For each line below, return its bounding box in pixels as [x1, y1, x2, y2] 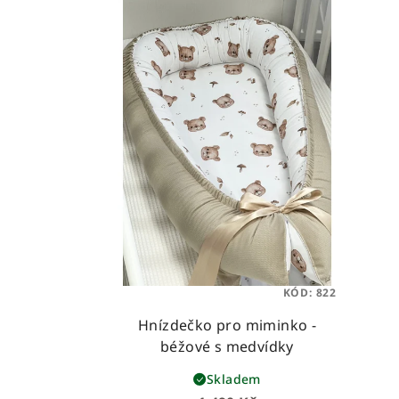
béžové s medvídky [160, 337, 294, 356]
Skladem [207, 370, 261, 387]
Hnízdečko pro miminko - [137, 315, 317, 335]
